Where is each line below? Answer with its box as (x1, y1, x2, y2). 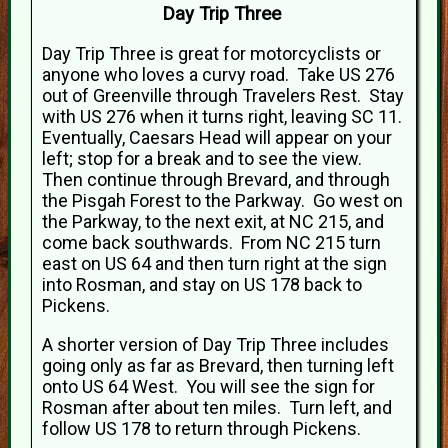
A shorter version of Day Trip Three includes (42, 334, 389, 356)
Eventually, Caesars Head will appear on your (42, 127, 392, 149)
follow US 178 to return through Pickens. (42, 418, 369, 440)
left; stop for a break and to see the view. (42, 148, 366, 170)
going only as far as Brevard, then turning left (42, 355, 394, 377)
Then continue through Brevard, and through (42, 169, 390, 191)
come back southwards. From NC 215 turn (42, 232, 381, 254)
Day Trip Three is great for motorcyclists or (42, 43, 381, 65)
